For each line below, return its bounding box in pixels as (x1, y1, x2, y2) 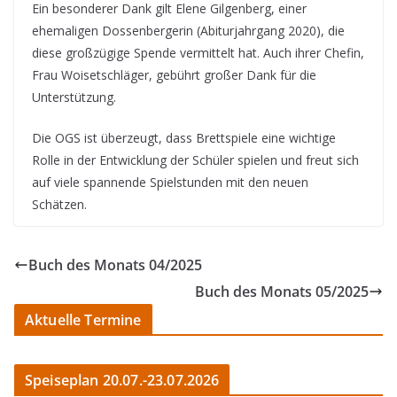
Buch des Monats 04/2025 (28, 255, 202, 276)
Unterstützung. (32, 89, 116, 106)
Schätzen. (32, 196, 87, 214)
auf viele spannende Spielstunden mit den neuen (32, 174, 308, 191)
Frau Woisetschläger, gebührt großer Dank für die (32, 66, 316, 84)
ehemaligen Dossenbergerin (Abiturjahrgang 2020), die (32, 22, 345, 40)
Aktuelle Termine (25, 310, 142, 331)
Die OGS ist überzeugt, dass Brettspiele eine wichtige (32, 129, 336, 147)
